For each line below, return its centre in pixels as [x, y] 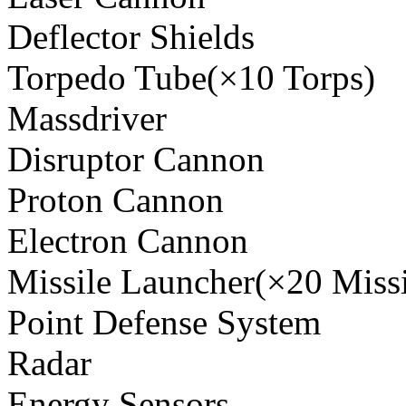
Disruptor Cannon [136, 159]
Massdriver [87, 119]
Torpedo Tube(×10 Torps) [191, 78]
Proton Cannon [116, 200]
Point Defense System [164, 323]
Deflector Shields [131, 37]
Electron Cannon [128, 241]
